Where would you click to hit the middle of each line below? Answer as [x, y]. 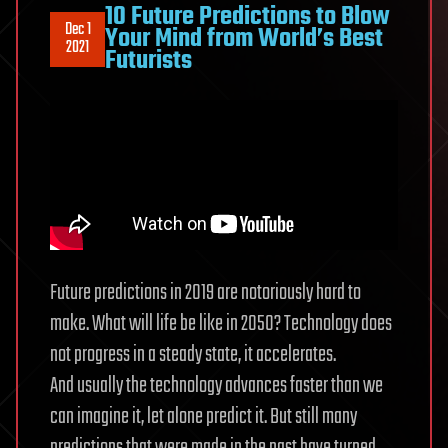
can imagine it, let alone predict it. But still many [203, 417]
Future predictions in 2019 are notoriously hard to [205, 293]
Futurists [148, 61]
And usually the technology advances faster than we [216, 386]
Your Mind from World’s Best [244, 39]
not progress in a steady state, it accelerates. [193, 355]
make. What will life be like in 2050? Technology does [221, 324]
